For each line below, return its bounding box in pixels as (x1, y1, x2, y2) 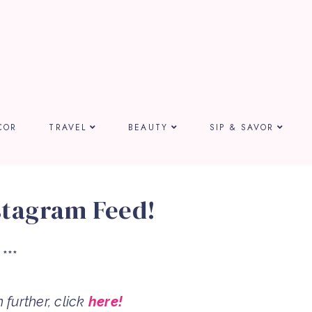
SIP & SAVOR (210, 120, 274, 134)
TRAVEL (49, 120, 87, 134)
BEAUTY (128, 120, 168, 134)
